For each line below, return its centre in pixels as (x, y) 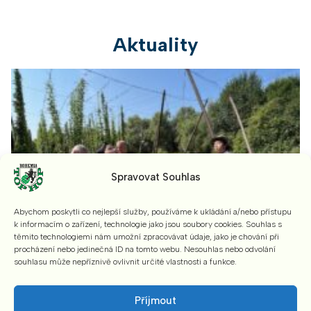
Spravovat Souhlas (155, 177)
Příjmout (155, 301)
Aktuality (155, 44)
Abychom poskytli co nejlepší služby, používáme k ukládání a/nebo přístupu (153, 211)
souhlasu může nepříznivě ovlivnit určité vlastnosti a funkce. (125, 261)
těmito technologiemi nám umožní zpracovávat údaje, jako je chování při (146, 236)
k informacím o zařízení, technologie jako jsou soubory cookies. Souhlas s (148, 224)
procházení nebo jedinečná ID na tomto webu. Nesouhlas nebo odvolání (145, 249)
